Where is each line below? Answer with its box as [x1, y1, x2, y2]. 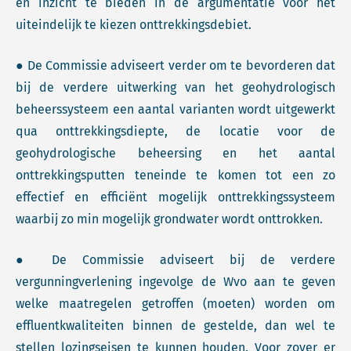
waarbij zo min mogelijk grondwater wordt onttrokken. [16, 212, 323, 226]
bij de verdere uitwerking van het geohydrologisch [16, 80, 335, 95]
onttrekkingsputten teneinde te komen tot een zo [16, 168, 335, 183]
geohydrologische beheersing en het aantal [16, 146, 335, 161]
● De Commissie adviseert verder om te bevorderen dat [16, 58, 335, 73]
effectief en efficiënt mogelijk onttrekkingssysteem [16, 190, 335, 204]
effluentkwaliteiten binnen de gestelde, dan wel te [16, 318, 335, 333]
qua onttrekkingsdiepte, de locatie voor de [16, 124, 335, 139]
